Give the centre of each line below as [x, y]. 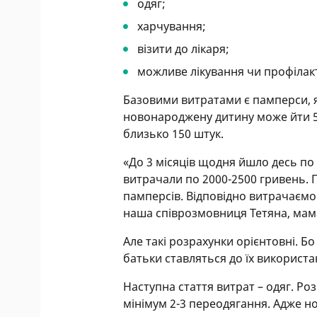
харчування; [172, 26]
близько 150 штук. [174, 134]
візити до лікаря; [184, 49]
